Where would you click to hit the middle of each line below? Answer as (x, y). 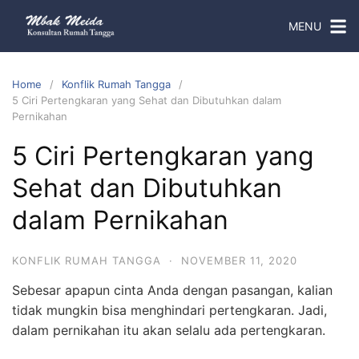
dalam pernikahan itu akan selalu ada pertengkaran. (169, 330)
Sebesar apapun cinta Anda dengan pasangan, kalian (172, 290)
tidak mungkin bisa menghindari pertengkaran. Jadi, (169, 310)
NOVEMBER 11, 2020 (239, 260)
